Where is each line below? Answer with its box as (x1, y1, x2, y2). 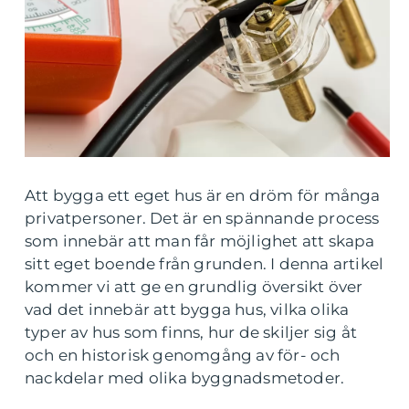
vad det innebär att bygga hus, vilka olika (25, 300, 350, 320)
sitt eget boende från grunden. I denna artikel (25, 255, 384, 274)
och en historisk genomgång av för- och (25, 346, 341, 365)
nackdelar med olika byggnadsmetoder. (25, 369, 345, 388)
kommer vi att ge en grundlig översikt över (25, 278, 363, 297)
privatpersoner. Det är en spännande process (25, 209, 380, 228)
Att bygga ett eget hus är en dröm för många (25, 186, 381, 205)
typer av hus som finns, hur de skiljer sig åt (25, 323, 358, 342)
